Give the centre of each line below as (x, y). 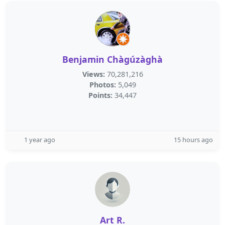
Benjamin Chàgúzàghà (113, 59)
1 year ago (40, 140)
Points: (100, 95)
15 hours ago (193, 140)
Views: (93, 74)
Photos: (102, 85)
